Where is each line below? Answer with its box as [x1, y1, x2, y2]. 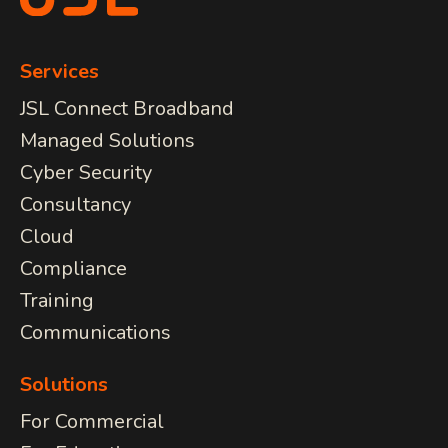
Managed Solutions [20, 126, 195, 154]
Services [20, 57, 99, 85]
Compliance [20, 254, 127, 282]
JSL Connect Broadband [20, 94, 234, 122]
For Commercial [20, 407, 164, 435]
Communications [20, 318, 171, 346]
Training [20, 286, 94, 314]
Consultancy [20, 190, 131, 218]
